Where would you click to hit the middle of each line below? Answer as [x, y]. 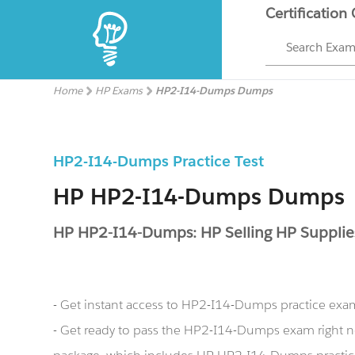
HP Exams [119, 91]
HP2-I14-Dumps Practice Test [159, 161]
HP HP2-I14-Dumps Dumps [199, 197]
